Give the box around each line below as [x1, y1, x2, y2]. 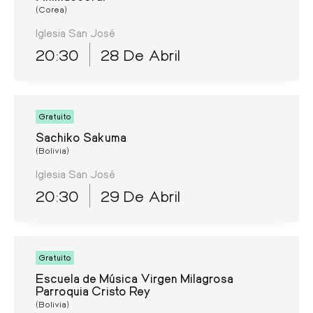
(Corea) [36, 3, 67, 15]
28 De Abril [101, 44, 180, 64]
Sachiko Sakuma [36, 129, 126, 145]
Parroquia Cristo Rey [36, 282, 151, 298]
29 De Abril [101, 185, 180, 205]
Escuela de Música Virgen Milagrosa [36, 270, 233, 286]
